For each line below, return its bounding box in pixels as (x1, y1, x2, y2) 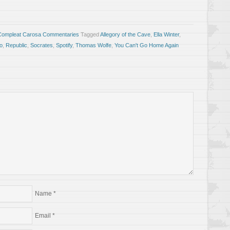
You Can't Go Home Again (114, 42, 179, 48)
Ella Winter (154, 31, 179, 37)
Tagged (81, 31, 100, 37)
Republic (6, 42, 27, 48)
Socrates (30, 42, 53, 48)
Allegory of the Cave (100, 31, 150, 37)
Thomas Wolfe (75, 42, 111, 48)
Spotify (56, 42, 72, 48)
